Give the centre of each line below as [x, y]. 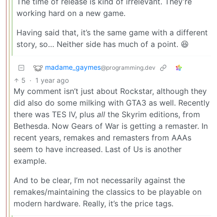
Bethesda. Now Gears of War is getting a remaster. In [111, 126]
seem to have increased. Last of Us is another [98, 149]
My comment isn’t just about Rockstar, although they [110, 91]
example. [30, 161]
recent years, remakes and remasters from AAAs [102, 137]
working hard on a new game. [71, 13]
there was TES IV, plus [55, 114]
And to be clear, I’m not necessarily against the [99, 180]
